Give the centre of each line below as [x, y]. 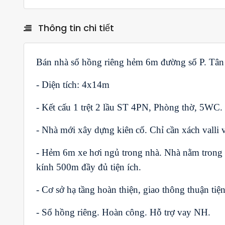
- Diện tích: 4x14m [73, 84]
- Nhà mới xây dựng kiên [85, 130]
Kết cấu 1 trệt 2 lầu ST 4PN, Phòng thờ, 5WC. [132, 107]
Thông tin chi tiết [75, 28]
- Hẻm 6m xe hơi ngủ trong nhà [98, 152]
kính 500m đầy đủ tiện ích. [89, 167]
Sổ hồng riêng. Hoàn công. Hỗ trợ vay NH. [126, 212]
